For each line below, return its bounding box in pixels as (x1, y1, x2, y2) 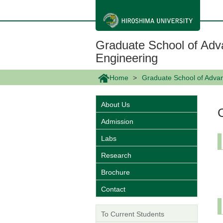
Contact (101, 185, 125, 194)
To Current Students (101, 210, 164, 219)
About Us (101, 101, 130, 109)
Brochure (101, 168, 130, 177)
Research (101, 151, 131, 160)
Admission (101, 117, 133, 126)
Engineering (96, 51, 158, 65)
